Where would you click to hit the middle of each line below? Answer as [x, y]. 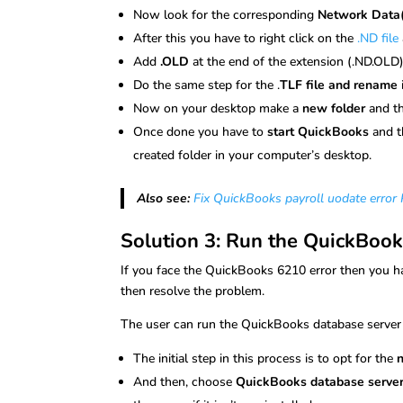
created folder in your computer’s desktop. [253, 155]
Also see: [163, 198]
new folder [334, 108]
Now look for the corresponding [226, 15]
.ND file [378, 38]
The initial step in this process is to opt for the [265, 358]
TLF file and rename [339, 85]
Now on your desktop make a [218, 108]
